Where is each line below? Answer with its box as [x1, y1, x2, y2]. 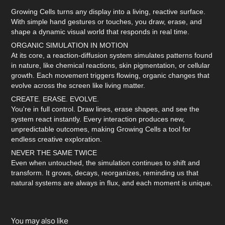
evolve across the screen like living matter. [11, 81, 146, 89]
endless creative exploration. [11, 135, 102, 143]
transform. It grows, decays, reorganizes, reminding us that [11, 169, 199, 177]
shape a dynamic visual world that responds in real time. [11, 28, 190, 36]
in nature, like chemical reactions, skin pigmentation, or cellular [11, 61, 210, 69]
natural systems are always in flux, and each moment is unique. [11, 179, 213, 187]
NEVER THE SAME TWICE [11, 149, 97, 157]
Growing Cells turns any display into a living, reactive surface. [11, 8, 206, 16]
